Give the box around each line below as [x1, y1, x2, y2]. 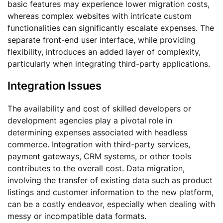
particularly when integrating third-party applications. [7, 59, 210, 69]
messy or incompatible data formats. [7, 211, 146, 221]
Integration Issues [7, 79, 102, 92]
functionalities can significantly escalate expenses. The [7, 23, 214, 33]
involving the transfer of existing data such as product [7, 175, 213, 185]
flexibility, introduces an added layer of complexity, [7, 47, 201, 57]
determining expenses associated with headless [7, 127, 187, 137]
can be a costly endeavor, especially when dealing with [7, 199, 215, 209]
